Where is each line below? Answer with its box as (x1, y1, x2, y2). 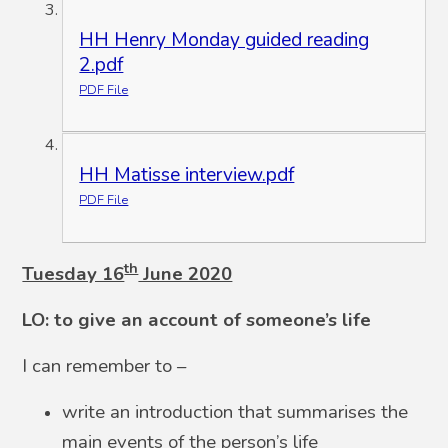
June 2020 (138, 260, 233, 287)
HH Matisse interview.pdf (79, 162, 295, 189)
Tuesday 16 (22, 260, 125, 287)
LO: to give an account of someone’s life (22, 306, 372, 333)
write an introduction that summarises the (62, 398, 409, 425)
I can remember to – (22, 352, 187, 379)
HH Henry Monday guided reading (79, 26, 370, 53)
